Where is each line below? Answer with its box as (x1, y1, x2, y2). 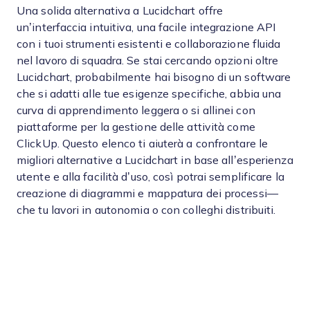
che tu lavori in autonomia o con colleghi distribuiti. (17, 204, 276, 216)
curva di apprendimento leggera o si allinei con (17, 104, 255, 116)
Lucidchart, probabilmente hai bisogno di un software (17, 71, 291, 83)
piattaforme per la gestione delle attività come (17, 121, 255, 133)
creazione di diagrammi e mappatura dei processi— (17, 188, 278, 199)
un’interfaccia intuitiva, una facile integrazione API (17, 21, 276, 33)
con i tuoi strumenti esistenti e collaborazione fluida (17, 38, 281, 50)
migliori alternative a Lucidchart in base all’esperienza (17, 154, 293, 166)
